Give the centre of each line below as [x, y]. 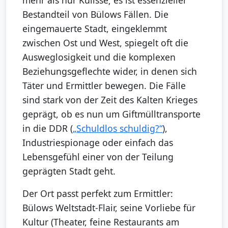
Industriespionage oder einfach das [98, 143]
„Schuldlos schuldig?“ [118, 129]
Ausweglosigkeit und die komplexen [99, 57]
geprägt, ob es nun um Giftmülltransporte [111, 114]
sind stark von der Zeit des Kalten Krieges [110, 100]
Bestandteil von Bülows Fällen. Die [95, 15]
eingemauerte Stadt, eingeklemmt [95, 29]
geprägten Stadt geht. [69, 171]
